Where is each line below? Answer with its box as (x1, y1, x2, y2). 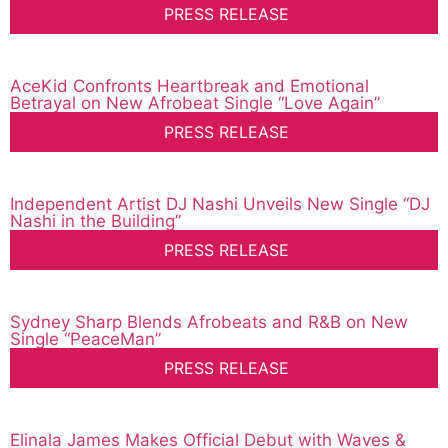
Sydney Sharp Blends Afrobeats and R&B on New (10, 312, 408, 333)
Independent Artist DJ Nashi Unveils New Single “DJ (10, 194, 430, 215)
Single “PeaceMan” (10, 329, 161, 350)
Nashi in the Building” (10, 211, 181, 232)
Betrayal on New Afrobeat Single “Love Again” (10, 93, 380, 114)
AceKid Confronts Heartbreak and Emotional (10, 76, 369, 97)
